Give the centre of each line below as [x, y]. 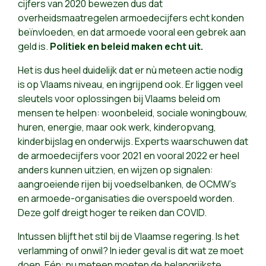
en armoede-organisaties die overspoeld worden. [126, 199]
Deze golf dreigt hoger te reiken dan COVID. [112, 213]
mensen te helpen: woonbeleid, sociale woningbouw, [133, 113]
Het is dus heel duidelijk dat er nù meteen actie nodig [130, 70]
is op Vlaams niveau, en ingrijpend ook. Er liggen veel [130, 85]
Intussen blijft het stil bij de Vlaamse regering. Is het [129, 237]
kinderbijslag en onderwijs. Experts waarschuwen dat [133, 142]
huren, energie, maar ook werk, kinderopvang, [117, 127]
